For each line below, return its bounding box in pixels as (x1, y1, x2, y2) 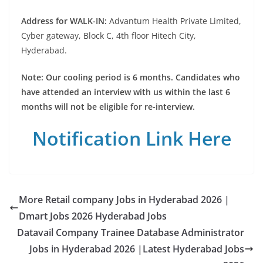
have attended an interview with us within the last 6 (21, 86, 230, 97)
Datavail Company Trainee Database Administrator (17, 225, 244, 239)
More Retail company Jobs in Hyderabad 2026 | (19, 193, 230, 206)
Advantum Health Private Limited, (109, 15, 241, 26)
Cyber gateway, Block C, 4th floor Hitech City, (21, 29, 196, 41)
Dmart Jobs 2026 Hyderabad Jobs (19, 209, 167, 222)
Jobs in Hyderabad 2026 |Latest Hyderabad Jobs (29, 242, 244, 255)
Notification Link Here (32, 125, 231, 151)
